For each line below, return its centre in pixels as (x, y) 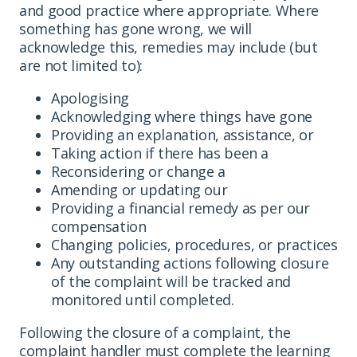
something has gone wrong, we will (136, 28)
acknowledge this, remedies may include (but (169, 47)
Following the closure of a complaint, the (155, 332)
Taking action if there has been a (160, 153)
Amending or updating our (139, 189)
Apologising (90, 98)
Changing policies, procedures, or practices (194, 244)
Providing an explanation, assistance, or (182, 134)
